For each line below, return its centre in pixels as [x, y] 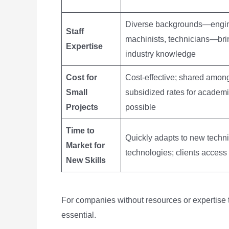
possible [141, 107]
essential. [79, 215]
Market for [85, 145]
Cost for [82, 77]
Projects [82, 107]
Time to [80, 131]
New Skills [86, 160]
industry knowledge [161, 54]
